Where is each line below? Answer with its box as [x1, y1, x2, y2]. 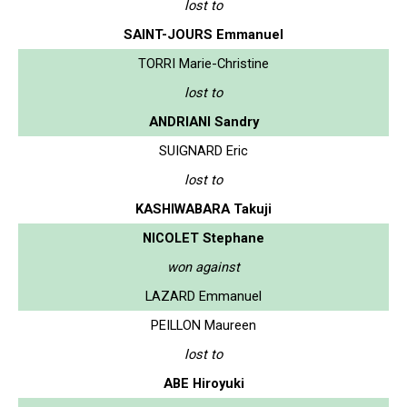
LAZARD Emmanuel [145, 287, 262, 304]
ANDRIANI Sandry [148, 113, 259, 130]
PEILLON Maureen [151, 316, 256, 333]
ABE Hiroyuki [163, 374, 244, 392]
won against [167, 258, 240, 275]
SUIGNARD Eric [159, 142, 248, 159]
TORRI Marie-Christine [138, 55, 269, 72]
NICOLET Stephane [143, 229, 264, 246]
